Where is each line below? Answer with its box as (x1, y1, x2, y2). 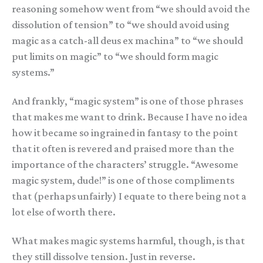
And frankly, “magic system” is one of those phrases (12, 95, 243, 107)
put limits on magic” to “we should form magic (12, 50, 218, 63)
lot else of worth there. (12, 206, 116, 218)
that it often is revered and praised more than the (12, 143, 234, 155)
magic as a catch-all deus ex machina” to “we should (12, 35, 243, 47)
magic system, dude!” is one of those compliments (12, 174, 234, 187)
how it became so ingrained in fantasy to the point (12, 127, 238, 139)
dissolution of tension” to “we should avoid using (12, 19, 230, 31)
